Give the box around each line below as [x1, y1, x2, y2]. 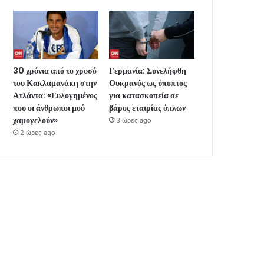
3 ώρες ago [116, 115, 152, 124]
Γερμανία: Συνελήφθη [109, 64, 187, 77]
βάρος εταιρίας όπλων [109, 101, 186, 114]
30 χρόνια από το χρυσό [13, 64, 97, 77]
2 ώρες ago [20, 128, 56, 137]
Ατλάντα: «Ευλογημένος [13, 89, 98, 101]
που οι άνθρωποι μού [13, 101, 85, 114]
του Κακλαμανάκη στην [13, 77, 97, 89]
